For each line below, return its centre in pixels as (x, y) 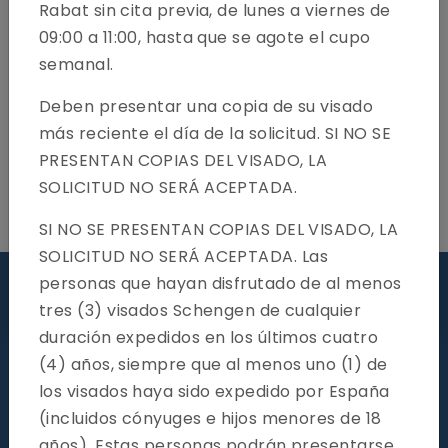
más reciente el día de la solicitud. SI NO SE (215, 133)
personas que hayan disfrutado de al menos (220, 283)
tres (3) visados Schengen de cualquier (200, 310)
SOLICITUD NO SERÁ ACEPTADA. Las (183, 256)
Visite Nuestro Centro (224, 284)
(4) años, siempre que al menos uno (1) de (213, 364)
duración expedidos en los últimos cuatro (209, 337)
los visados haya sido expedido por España (214, 391)
